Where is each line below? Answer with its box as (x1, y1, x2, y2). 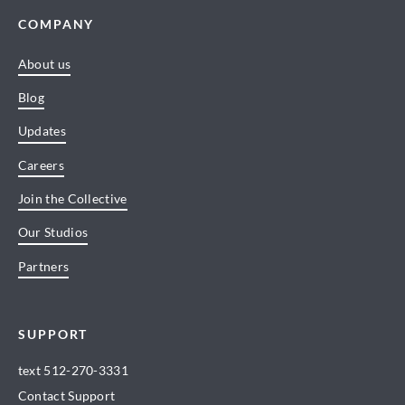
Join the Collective (17, 191, 127, 207)
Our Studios (17, 224, 89, 240)
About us (17, 55, 71, 71)
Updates (17, 123, 66, 139)
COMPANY (17, 16, 95, 33)
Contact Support (17, 387, 116, 403)
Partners (17, 258, 70, 274)
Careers (17, 156, 64, 173)
